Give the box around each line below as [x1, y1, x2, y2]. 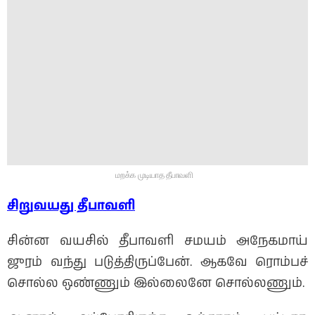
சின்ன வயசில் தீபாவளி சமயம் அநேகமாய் [7, 231, 308, 250]
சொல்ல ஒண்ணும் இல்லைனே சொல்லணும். [7, 274, 304, 292]
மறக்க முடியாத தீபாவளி [115, 169, 193, 180]
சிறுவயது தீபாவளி [7, 196, 135, 215]
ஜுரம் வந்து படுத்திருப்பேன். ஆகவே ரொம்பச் [7, 252, 308, 271]
